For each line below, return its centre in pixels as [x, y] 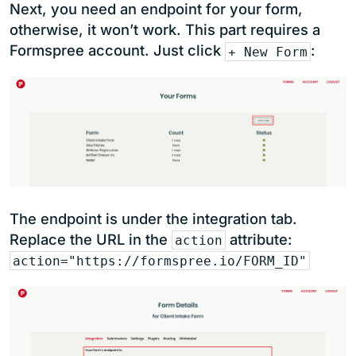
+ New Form [268, 52]
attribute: [259, 239]
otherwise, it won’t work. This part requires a [165, 30]
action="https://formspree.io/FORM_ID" [160, 261]
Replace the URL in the [91, 239]
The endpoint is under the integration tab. [153, 218]
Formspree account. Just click [117, 50]
